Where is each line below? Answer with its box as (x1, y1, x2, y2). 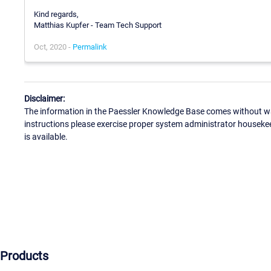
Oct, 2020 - (34, 42, 73, 51)
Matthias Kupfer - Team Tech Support (34, 20, 162, 30)
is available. (24, 132, 68, 142)
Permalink (73, 42, 107, 51)
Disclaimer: (24, 94, 65, 104)
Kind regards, (34, 9, 79, 19)
